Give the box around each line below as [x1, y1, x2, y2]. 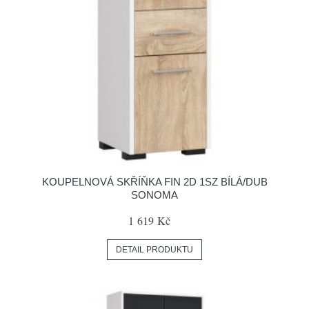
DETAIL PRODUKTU [116, 245, 193, 255]
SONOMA [131, 189, 178, 201]
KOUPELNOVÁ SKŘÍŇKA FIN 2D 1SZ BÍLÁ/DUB [41, 176, 268, 188]
